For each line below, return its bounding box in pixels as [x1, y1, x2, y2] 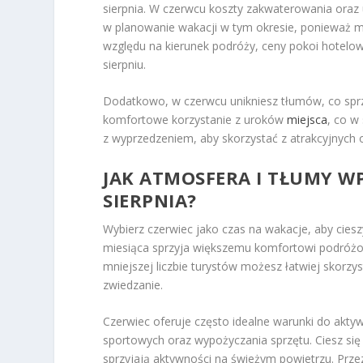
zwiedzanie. [103, 276, 164, 293]
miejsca [287, 112, 328, 128]
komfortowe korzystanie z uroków [103, 112, 288, 128]
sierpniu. [103, 56, 147, 72]
